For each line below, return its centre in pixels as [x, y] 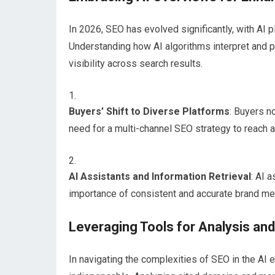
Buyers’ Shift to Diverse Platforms [149, 111]
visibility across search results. [136, 64]
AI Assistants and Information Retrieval [160, 176]
